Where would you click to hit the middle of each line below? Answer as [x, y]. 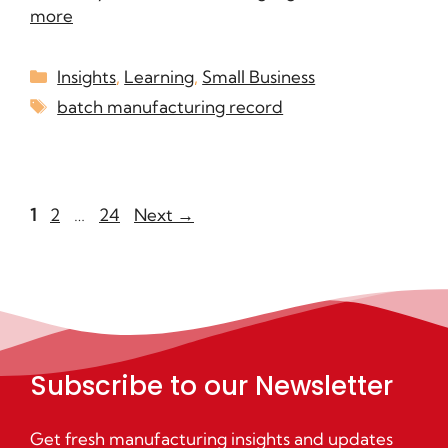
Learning [159, 76]
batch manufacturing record [170, 106]
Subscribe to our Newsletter [211, 385]
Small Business [259, 76]
